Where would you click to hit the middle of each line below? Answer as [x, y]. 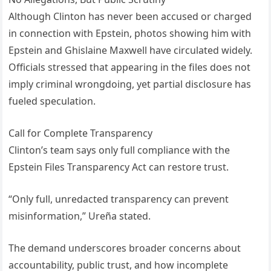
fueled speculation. [52, 101]
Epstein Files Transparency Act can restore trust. [119, 167]
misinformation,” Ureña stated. [80, 216]
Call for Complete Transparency [81, 133]
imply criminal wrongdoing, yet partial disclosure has [130, 84]
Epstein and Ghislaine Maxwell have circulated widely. [131, 51]
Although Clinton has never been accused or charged [130, 17]
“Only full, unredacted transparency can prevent [119, 199]
